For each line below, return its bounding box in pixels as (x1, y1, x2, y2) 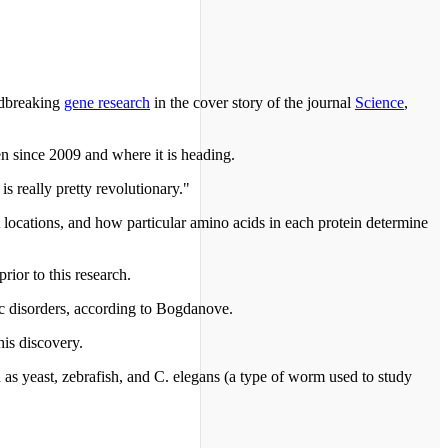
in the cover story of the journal (150, 94, 355, 112)
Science (355, 94, 404, 112)
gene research (64, 94, 150, 112)
